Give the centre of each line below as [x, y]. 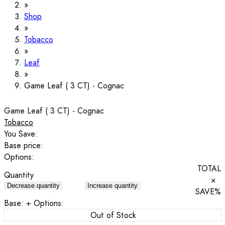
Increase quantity [113, 186]
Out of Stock [113, 215]
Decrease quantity [33, 186]
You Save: [21, 134]
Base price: [24, 145]
